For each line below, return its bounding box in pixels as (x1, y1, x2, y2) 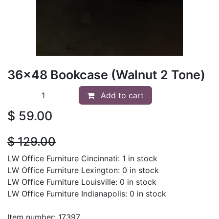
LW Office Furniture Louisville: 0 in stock (7, 176, 156, 187)
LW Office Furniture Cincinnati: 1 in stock (7, 153, 157, 163)
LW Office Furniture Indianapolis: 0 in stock (7, 188, 166, 198)
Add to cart (98, 90, 144, 100)
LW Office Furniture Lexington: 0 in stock (7, 165, 159, 175)
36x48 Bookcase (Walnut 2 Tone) (7, 67, 205, 82)
